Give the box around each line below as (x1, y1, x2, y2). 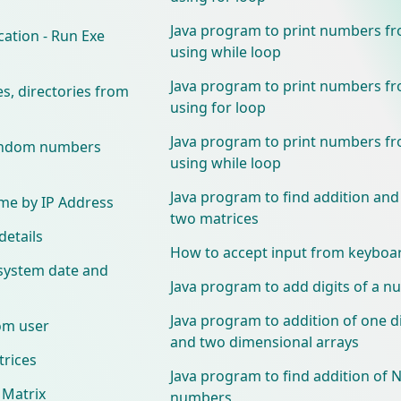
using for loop (169, 97, 266, 117)
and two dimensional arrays (169, 331, 359, 352)
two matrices (169, 208, 259, 228)
